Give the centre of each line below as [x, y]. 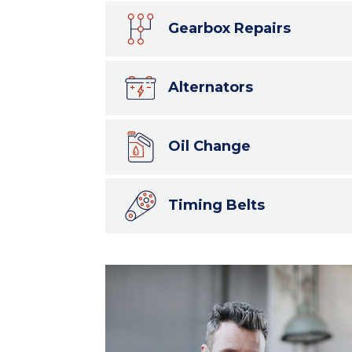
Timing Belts [216, 205]
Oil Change [209, 146]
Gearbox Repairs [229, 28]
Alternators [210, 87]
